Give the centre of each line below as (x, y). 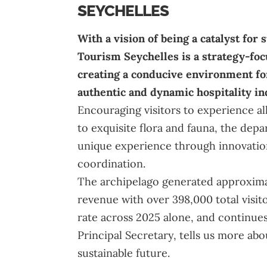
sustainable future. (124, 253)
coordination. (111, 164)
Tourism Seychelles (128, 57)
